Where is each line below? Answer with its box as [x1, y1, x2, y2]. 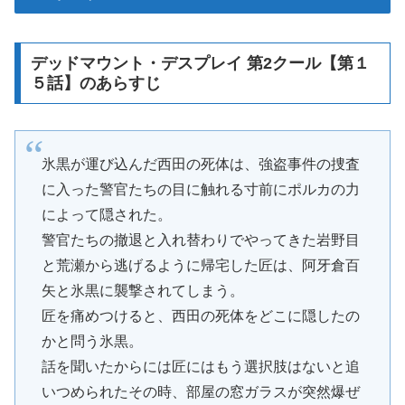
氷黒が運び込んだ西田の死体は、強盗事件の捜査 [41, 155, 360, 172]
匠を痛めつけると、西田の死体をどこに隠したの [41, 307, 360, 324]
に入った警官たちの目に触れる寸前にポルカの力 [41, 181, 360, 197]
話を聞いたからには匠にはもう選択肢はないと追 [41, 358, 360, 374]
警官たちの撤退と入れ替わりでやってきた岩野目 [41, 231, 360, 248]
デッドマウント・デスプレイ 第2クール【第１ [30, 54, 370, 73]
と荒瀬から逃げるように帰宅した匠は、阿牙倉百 [41, 257, 360, 273]
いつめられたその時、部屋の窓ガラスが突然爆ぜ [41, 383, 360, 400]
